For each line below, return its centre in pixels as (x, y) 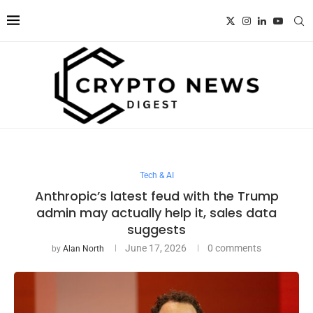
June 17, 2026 (156, 248)
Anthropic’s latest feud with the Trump (156, 196)
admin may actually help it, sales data (156, 212)
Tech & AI (156, 175)
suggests (156, 229)
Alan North (83, 248)
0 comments (234, 248)
